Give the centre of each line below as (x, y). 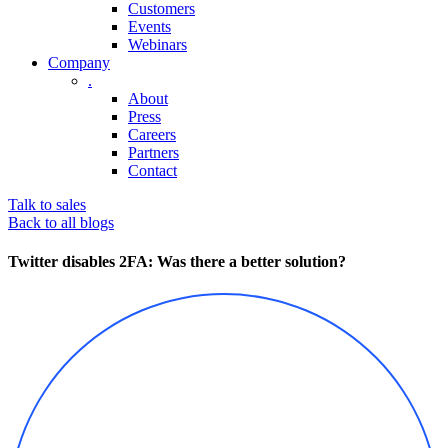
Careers (152, 134)
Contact (152, 170)
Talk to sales (47, 204)
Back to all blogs (61, 222)
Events (149, 26)
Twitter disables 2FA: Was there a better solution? (177, 262)
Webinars (157, 44)
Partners (153, 152)
